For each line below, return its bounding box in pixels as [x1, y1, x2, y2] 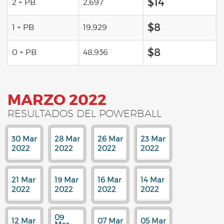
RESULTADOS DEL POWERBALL [7, 107, 161, 119]
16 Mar [97, 175, 121, 184]
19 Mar [54, 175, 78, 184]
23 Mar [140, 134, 165, 143]
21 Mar [11, 175, 35, 184]
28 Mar [54, 134, 80, 143]
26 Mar [97, 134, 123, 143]
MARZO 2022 [7, 90, 106, 109]
